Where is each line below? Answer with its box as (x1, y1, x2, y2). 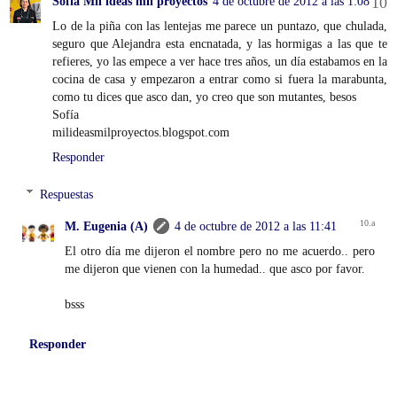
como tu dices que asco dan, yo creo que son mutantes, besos (52, 90, 356, 105)
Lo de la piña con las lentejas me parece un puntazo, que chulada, (52, 19, 387, 34)
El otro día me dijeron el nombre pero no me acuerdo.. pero (65, 243, 375, 258)
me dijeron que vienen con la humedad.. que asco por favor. (65, 261, 366, 276)
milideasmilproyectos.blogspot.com (52, 125, 230, 140)
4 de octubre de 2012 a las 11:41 (175, 218, 338, 233)
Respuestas (40, 186, 94, 201)
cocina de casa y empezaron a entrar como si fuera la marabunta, (52, 72, 387, 87)
